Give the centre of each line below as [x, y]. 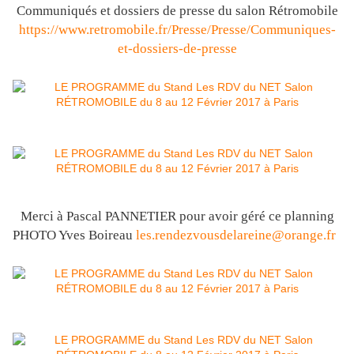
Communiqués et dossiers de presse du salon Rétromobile [177, 11]
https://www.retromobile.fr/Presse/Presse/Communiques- [177, 30]
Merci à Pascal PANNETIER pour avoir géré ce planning [177, 217]
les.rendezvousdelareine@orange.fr [236, 235]
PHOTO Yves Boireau [74, 235]
